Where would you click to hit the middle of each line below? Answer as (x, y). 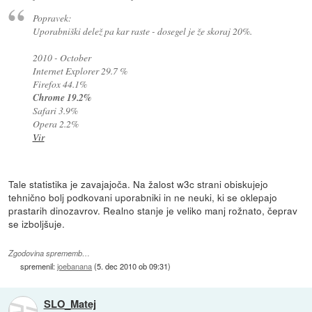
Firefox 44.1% (60, 84)
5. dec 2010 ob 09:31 (133, 266)
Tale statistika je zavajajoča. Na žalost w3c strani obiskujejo (139, 184)
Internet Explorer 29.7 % (80, 71)
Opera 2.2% (55, 124)
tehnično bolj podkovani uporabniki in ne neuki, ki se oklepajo (143, 197)
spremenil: (39, 266)
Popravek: (52, 18)
